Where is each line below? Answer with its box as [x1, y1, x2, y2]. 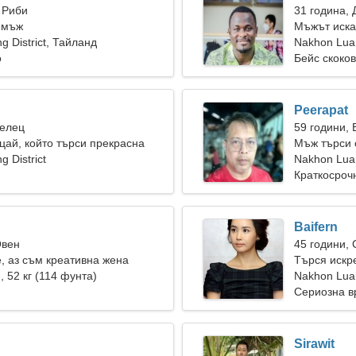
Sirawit [294, 337, 335, 350]
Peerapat [294, 103, 348, 117]
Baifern [294, 220, 338, 234]
